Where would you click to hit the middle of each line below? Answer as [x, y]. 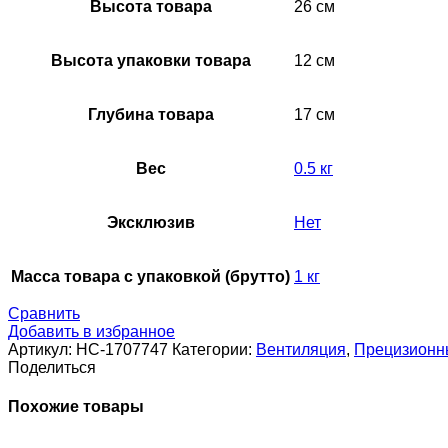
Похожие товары [76, 407]
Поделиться [52, 367]
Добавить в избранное [91, 331]
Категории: [212, 349]
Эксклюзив [150, 222]
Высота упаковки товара [150, 60]
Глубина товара [150, 114]
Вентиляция [301, 349]
